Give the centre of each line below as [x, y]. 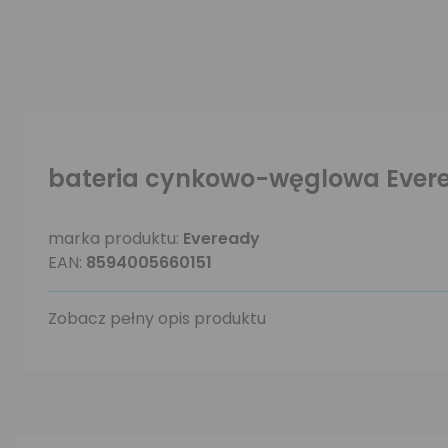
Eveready [221, 238]
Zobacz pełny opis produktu [157, 318]
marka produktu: [115, 238]
